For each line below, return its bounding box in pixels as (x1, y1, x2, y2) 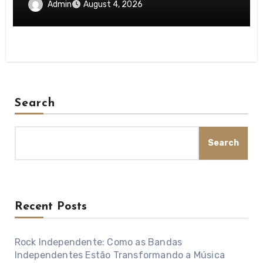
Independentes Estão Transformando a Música (14, 249, 225, 261)
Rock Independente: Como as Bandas (14, 236, 183, 248)
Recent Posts (14, 200, 87, 213)
